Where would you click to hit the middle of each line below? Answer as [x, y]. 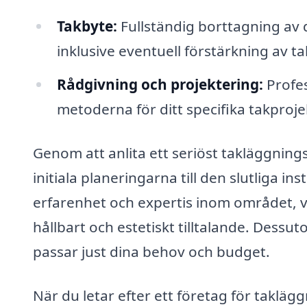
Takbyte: [87, 26]
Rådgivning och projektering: [160, 85]
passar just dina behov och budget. [151, 252]
